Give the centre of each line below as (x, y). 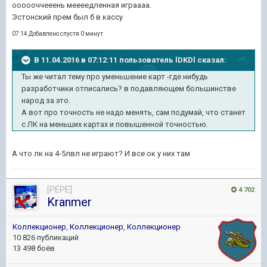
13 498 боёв (34, 248)
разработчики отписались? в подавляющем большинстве (129, 88)
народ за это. (47, 100)
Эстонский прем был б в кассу (67, 17)
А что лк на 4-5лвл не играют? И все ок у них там (101, 153)
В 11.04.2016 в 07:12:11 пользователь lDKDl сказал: (130, 60)
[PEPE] (60, 189)
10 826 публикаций (46, 237)
